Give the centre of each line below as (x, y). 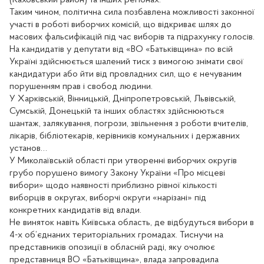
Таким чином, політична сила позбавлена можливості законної (132, 12)
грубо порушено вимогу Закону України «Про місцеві (117, 173)
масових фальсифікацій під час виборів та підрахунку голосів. (132, 37)
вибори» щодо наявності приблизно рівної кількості (113, 185)
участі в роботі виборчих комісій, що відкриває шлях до (121, 24)
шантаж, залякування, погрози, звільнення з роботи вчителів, (129, 123)
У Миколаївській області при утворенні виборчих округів (123, 161)
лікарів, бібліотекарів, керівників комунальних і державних (125, 136)
